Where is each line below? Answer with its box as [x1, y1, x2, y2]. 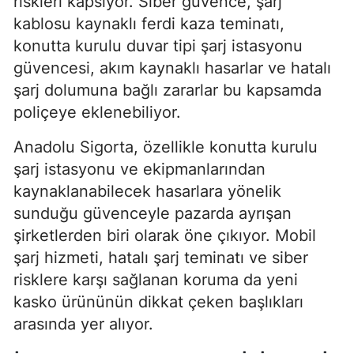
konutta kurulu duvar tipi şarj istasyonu [13, 36, 303, 55]
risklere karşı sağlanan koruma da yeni [13, 269, 298, 289]
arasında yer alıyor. [13, 314, 153, 333]
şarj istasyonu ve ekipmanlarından [13, 159, 265, 179]
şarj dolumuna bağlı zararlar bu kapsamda [13, 80, 322, 100]
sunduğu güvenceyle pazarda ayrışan [13, 203, 292, 223]
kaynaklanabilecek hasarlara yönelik [13, 181, 281, 201]
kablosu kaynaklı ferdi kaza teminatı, [13, 13, 284, 33]
